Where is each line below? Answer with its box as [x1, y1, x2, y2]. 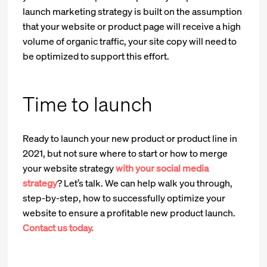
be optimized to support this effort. [23, 49, 170, 63]
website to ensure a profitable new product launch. [23, 206, 236, 219]
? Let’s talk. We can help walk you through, [57, 176, 233, 190]
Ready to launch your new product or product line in [23, 131, 238, 145]
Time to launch [23, 91, 153, 118]
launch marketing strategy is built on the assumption [23, 5, 243, 18]
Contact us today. [23, 221, 94, 234]
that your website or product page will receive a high [23, 20, 241, 33]
